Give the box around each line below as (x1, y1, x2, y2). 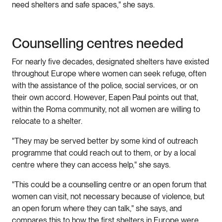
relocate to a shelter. (12, 116, 82, 126)
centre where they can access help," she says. (12, 160, 170, 169)
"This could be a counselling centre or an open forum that (12, 179, 207, 189)
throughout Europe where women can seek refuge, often (12, 68, 206, 78)
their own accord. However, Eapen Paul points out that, (12, 92, 198, 102)
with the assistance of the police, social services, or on (12, 80, 198, 90)
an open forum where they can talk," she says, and (12, 203, 182, 213)
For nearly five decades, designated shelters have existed (12, 56, 209, 66)
